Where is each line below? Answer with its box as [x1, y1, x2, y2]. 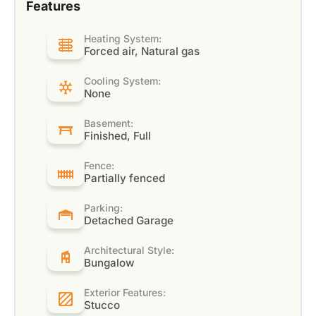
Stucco [83, 298, 120, 312]
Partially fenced [83, 171, 165, 186]
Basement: [83, 117, 133, 130]
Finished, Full [83, 129, 151, 143]
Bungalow [83, 256, 135, 270]
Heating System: [83, 32, 162, 45]
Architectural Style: [83, 244, 174, 257]
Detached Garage [83, 214, 174, 228]
